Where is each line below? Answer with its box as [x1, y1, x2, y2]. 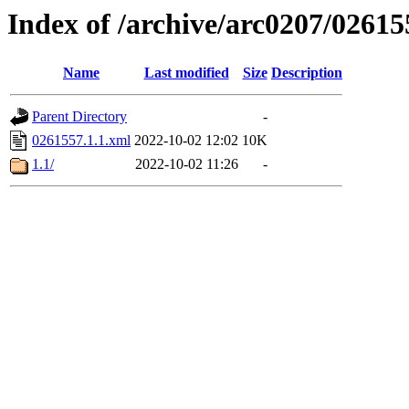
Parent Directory [32, 109, 127, 125]
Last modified [143, 65, 229, 81]
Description [271, 65, 342, 81]
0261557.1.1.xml [32, 132, 131, 149]
